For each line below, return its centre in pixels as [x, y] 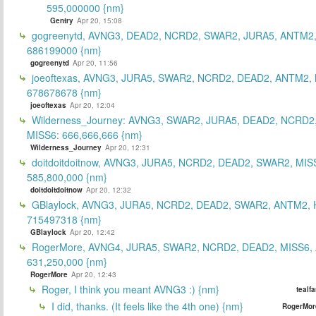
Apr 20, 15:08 [99, 20]
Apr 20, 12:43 [94, 274]
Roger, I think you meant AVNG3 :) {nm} [129, 289]
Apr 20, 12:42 [92, 232]
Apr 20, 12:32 [109, 189]
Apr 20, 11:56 [95, 62]
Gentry [62, 20]
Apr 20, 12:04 [92, 105]
